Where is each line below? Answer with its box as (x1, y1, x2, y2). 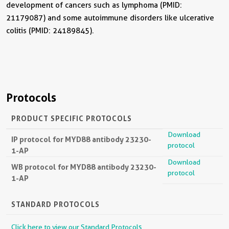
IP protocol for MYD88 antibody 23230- (11, 134, 151, 144)
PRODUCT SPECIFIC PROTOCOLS (11, 113, 132, 123)
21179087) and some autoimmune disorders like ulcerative (6, 13, 214, 22)
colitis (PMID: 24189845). (6, 26, 94, 35)
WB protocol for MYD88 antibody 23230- (11, 162, 156, 172)
